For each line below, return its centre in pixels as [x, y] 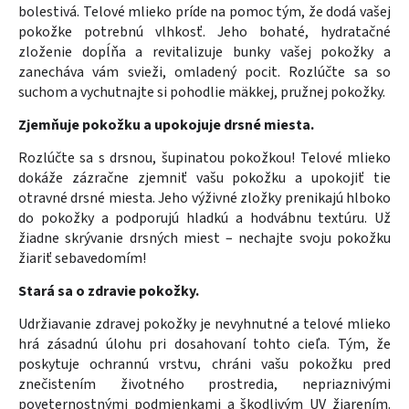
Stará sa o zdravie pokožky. [109, 291]
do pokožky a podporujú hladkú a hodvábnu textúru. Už [204, 218]
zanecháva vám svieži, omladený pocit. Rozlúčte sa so [204, 72]
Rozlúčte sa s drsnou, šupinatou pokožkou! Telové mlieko [204, 157]
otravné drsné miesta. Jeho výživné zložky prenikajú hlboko [204, 198]
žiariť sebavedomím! [82, 258]
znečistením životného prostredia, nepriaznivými [204, 384]
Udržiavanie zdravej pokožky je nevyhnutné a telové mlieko [204, 324]
